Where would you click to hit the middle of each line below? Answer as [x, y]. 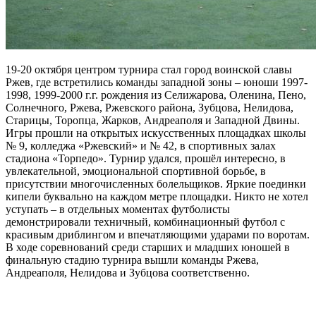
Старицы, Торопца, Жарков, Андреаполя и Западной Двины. [153, 120]
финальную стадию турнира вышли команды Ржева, [132, 260]
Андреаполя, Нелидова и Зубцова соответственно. [128, 272]
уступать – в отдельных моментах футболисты [118, 209]
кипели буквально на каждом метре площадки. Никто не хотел [157, 196]
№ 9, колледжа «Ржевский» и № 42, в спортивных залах [141, 145]
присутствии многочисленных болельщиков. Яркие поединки [156, 183]
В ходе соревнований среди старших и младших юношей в [148, 247]
